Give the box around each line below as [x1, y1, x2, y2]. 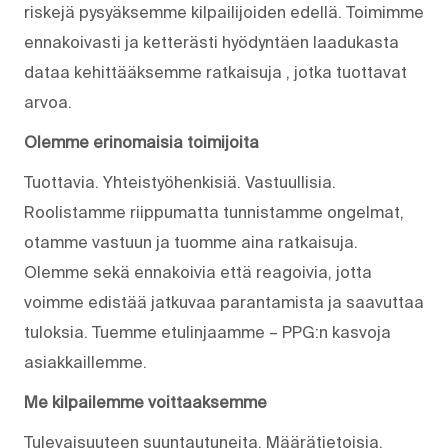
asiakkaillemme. [24, 352, 147, 371]
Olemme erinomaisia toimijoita [24, 132, 259, 151]
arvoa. [24, 92, 72, 111]
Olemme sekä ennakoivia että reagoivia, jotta [24, 262, 372, 281]
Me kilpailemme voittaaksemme [24, 392, 267, 411]
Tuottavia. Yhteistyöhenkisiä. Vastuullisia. [24, 172, 336, 191]
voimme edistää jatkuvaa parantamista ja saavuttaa [24, 292, 424, 311]
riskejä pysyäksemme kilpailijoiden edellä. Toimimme [24, 2, 424, 21]
